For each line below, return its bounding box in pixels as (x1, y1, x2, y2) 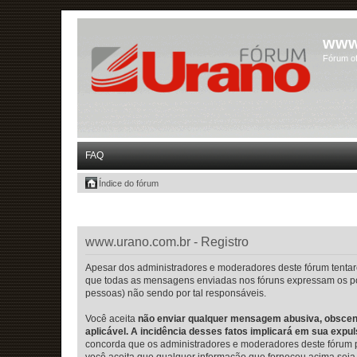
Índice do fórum (99, 178, 159, 188)
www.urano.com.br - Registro (85, 234, 249, 249)
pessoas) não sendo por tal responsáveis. (85, 287, 266, 299)
